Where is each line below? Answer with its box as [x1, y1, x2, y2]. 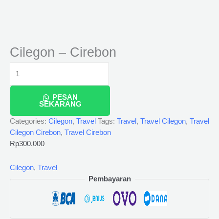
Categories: [10, 117, 48, 126]
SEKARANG [39, 100, 82, 109]
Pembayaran [88, 175, 131, 183]
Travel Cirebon [65, 129, 111, 137]
